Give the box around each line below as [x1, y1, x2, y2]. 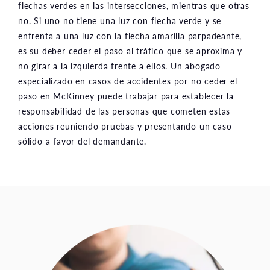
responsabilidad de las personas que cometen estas [18, 104, 231, 117]
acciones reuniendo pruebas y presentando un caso [18, 119, 232, 132]
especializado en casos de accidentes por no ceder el [18, 74, 237, 87]
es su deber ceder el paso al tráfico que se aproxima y [18, 44, 243, 57]
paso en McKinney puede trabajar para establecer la [18, 89, 234, 102]
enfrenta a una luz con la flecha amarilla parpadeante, [18, 29, 242, 42]
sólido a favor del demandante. [18, 134, 147, 147]
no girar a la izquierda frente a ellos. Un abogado [18, 59, 221, 72]
